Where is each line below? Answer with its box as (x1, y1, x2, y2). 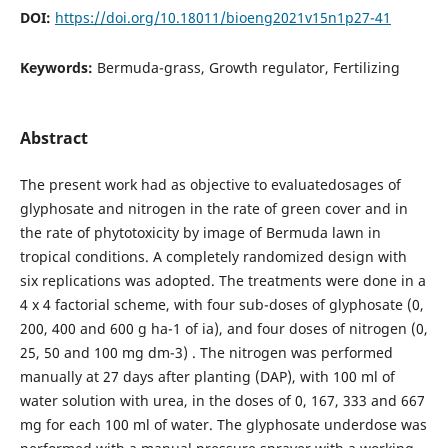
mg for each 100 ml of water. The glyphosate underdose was (19, 414, 427, 434)
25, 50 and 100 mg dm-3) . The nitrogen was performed (19, 342, 393, 362)
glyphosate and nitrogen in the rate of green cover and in (19, 198, 408, 218)
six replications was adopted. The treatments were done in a (19, 270, 426, 290)
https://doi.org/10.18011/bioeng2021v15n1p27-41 (54, 7, 391, 27)
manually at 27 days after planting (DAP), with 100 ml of (19, 366, 395, 386)
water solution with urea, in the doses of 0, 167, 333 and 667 (19, 390, 425, 410)
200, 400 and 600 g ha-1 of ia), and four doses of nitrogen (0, (19, 318, 428, 338)
